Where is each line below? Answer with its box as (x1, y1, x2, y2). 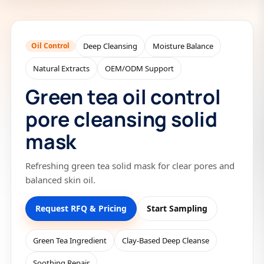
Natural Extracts (33, 63, 90, 74)
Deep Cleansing (83, 41, 137, 51)
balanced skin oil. (25, 174, 95, 186)
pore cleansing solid (25, 105, 217, 133)
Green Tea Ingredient (33, 235, 107, 246)
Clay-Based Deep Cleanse (122, 235, 209, 246)
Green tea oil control (25, 83, 221, 110)
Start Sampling (147, 203, 207, 214)
